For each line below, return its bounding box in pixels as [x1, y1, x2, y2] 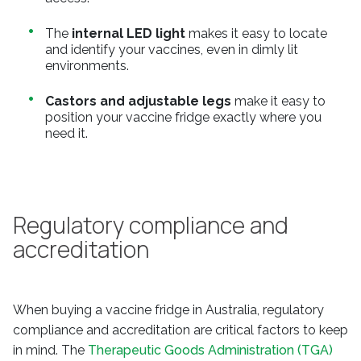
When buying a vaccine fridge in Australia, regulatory [13, 302, 324, 317]
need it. [45, 126, 88, 141]
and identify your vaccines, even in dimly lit [45, 42, 298, 57]
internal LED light [72, 26, 185, 41]
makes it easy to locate [185, 26, 327, 41]
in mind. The [13, 342, 88, 358]
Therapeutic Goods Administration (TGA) [88, 342, 333, 358]
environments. [45, 58, 129, 73]
